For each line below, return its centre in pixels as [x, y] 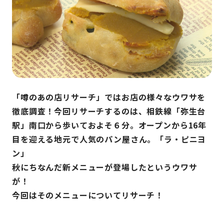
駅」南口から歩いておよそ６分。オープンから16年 [109, 125]
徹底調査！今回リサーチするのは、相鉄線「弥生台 [109, 111]
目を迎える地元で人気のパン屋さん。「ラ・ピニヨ [109, 139]
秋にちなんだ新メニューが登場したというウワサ [105, 167]
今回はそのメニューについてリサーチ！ [88, 195]
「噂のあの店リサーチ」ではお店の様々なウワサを [109, 97]
